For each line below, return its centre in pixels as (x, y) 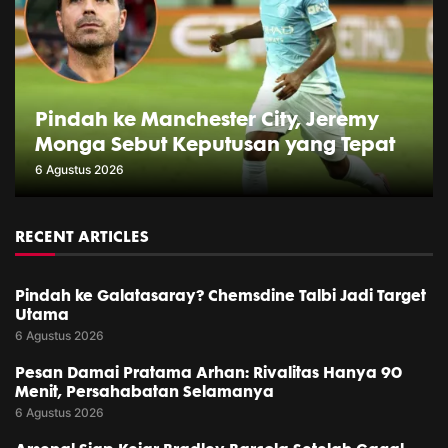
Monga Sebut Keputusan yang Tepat (215, 144)
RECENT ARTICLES (82, 236)
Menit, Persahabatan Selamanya (144, 391)
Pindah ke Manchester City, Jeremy (207, 119)
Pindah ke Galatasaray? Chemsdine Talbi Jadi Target (220, 295)
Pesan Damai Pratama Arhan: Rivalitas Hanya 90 (208, 372)
